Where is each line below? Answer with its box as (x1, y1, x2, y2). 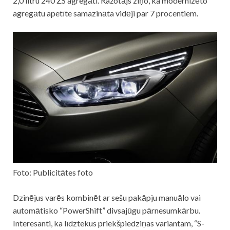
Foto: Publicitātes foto (13, 167, 93, 178)
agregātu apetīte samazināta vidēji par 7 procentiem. (13, 8, 198, 18)
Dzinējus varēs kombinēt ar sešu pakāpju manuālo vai (13, 193, 201, 203)
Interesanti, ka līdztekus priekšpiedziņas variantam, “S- (13, 218, 204, 228)
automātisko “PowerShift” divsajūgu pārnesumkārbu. (13, 205, 200, 216)
